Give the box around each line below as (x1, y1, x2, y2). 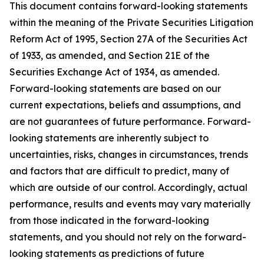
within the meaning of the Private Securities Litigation (9, 16, 253, 29)
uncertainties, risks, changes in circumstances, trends (9, 148, 248, 161)
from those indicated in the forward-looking (9, 214, 209, 227)
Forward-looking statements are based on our (9, 82, 221, 95)
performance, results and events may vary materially (9, 198, 250, 210)
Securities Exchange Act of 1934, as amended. (9, 66, 219, 78)
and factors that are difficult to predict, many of (9, 165, 229, 177)
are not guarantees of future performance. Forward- (9, 115, 251, 128)
